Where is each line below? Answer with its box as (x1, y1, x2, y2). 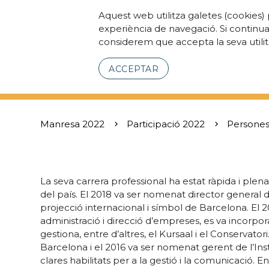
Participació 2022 (127, 118, 205, 130)
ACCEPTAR (109, 64, 159, 74)
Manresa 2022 (40, 118, 105, 130)
